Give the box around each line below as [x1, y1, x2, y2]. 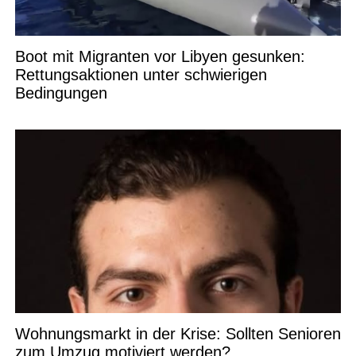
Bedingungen [14, 83, 107, 102]
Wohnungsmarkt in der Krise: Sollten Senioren [14, 324, 341, 342]
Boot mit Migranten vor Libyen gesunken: [14, 47, 305, 65]
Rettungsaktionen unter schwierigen [14, 65, 267, 83]
